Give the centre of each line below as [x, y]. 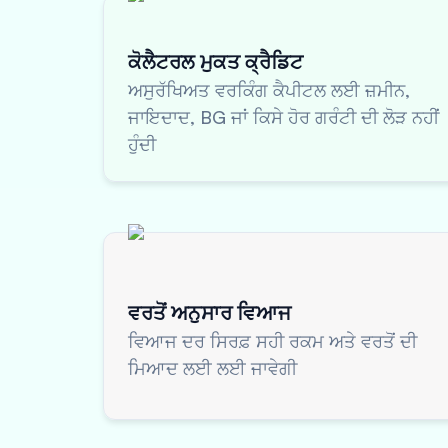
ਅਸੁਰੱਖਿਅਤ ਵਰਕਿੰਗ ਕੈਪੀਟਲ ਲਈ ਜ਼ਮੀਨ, [269, 89]
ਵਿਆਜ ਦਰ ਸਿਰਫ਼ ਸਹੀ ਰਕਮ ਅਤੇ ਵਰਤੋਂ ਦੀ [272, 341]
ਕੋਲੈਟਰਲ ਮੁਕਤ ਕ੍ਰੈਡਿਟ [215, 61]
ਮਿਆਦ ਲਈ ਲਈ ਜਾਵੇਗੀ [212, 368]
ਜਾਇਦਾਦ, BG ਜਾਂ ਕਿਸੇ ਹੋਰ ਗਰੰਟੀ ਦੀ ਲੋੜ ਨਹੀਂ [283, 116]
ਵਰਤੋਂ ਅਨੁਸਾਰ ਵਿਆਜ [209, 312]
